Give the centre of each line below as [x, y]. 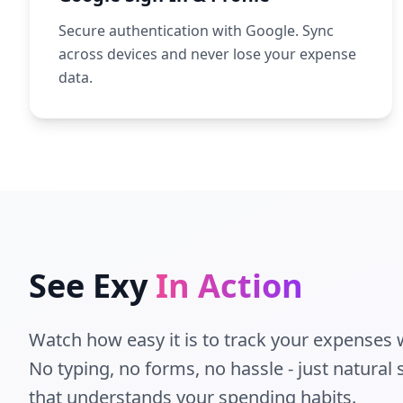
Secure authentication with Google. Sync [196, 31]
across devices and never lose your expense [207, 54]
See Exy [88, 285]
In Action [229, 285]
